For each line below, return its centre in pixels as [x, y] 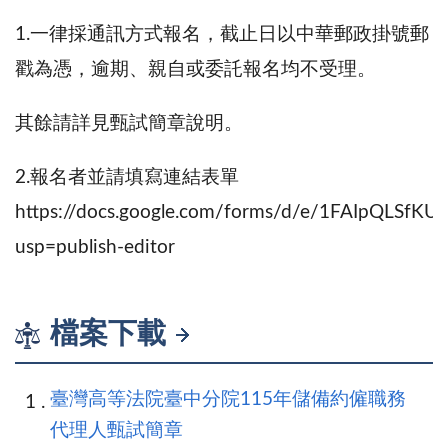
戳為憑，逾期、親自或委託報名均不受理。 [195, 69]
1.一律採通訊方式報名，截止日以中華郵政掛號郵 [222, 34]
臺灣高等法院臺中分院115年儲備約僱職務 [228, 399]
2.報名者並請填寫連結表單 [127, 177]
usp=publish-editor [95, 247]
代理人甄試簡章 [116, 430]
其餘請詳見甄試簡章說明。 [129, 123]
